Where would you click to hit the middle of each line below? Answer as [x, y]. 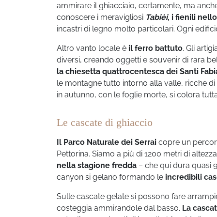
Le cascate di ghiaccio [105, 122]
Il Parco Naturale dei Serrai [107, 142]
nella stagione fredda [97, 165]
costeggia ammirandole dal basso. [119, 208]
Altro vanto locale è [93, 48]
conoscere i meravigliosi [101, 17]
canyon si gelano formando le [111, 177]
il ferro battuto [155, 48]
